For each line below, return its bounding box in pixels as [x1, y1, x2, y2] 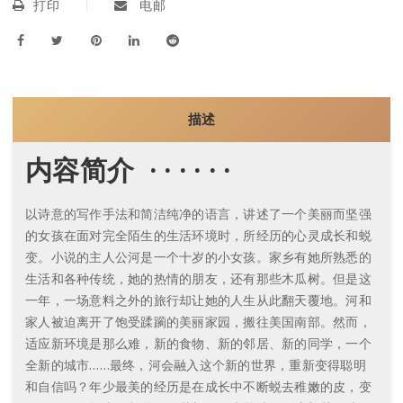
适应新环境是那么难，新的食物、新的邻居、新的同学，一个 [25, 335, 372, 353]
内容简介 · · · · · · [25, 151, 231, 189]
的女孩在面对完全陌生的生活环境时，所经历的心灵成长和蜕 [25, 227, 372, 245]
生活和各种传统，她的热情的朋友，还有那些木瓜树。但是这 [25, 270, 372, 288]
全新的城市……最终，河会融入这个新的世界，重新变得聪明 [25, 356, 366, 374]
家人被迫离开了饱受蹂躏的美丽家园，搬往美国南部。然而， [25, 313, 372, 331]
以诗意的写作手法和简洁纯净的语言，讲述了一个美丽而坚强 [25, 205, 372, 223]
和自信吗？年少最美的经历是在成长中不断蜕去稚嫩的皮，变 [25, 378, 372, 396]
